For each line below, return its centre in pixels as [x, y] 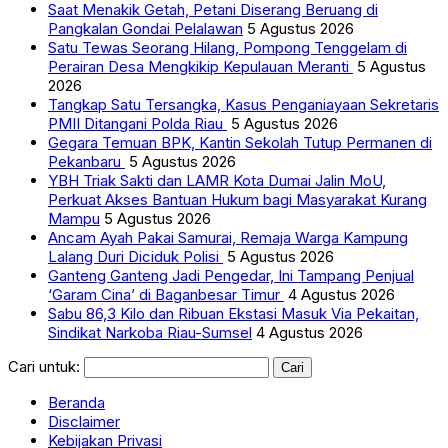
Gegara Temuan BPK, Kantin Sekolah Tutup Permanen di [240, 142]
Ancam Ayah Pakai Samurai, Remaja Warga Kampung [228, 237]
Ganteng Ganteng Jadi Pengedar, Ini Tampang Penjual [231, 275]
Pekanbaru [86, 161]
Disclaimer [84, 421]
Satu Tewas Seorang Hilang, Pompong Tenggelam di [227, 47]
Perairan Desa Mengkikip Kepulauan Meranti [200, 66]
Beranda [76, 402]
